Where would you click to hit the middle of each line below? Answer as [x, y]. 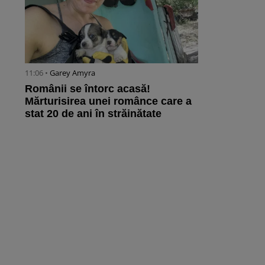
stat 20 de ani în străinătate [93, 114]
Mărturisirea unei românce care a [108, 101]
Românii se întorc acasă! [88, 89]
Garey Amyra [72, 73]
